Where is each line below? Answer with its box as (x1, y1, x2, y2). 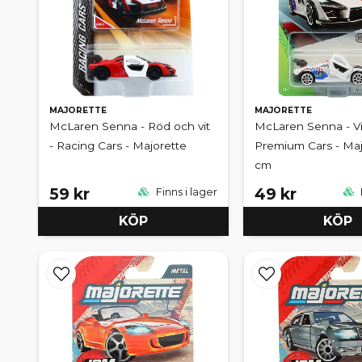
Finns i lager (153, 185, 217, 198)
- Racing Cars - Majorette (49, 139, 187, 153)
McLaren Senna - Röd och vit (49, 120, 210, 133)
